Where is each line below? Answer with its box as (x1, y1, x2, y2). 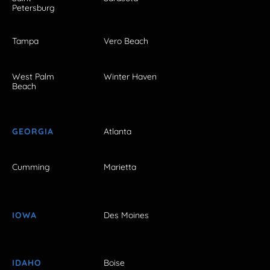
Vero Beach (104, 35, 148, 46)
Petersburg (12, 2, 55, 13)
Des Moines (104, 209, 149, 221)
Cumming (12, 162, 50, 173)
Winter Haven (104, 71, 157, 82)
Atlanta (104, 126, 131, 137)
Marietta (104, 162, 136, 173)
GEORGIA (12, 126, 54, 137)
